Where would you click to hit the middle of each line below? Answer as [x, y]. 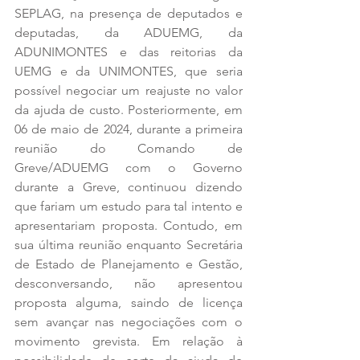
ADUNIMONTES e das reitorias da [129, 51]
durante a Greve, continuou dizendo [129, 186]
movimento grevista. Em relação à [129, 341]
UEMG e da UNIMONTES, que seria [129, 71]
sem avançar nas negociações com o [129, 321]
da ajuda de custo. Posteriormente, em [129, 109]
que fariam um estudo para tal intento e [129, 206]
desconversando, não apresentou [129, 283]
